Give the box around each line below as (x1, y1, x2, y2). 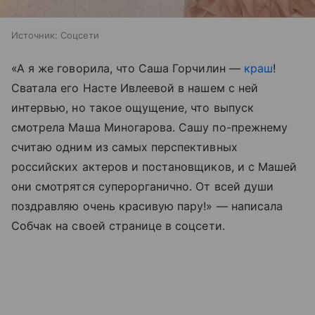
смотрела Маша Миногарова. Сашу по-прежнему (11, 120, 288, 134)
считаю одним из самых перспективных (11, 139, 238, 154)
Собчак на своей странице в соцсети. (11, 218, 225, 233)
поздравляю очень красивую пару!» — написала (11, 198, 283, 213)
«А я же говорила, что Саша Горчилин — (11, 60, 244, 75)
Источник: (11, 29, 58, 41)
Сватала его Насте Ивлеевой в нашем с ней (11, 80, 258, 95)
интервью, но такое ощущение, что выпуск (11, 100, 254, 115)
